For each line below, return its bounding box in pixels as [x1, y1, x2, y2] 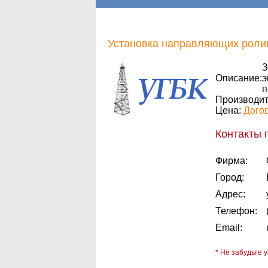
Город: [215, 172, 244, 182]
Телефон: [215, 206, 257, 216]
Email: [215, 223, 242, 233]
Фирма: [215, 156, 248, 166]
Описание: [215, 73, 262, 83]
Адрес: [215, 189, 245, 199]
